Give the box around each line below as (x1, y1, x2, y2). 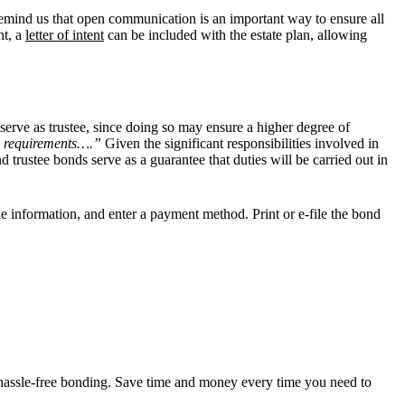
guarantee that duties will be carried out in (150, 151, 388, 167)
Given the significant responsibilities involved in (105, 135, 379, 151)
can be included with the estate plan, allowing (108, 26, 367, 42)
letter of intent (25, 26, 104, 42)
